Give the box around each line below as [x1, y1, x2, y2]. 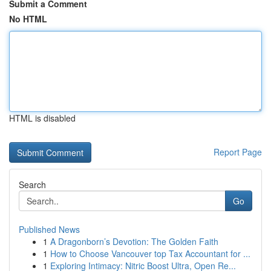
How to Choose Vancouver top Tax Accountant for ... [50, 247, 250, 260]
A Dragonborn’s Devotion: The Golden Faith [50, 235, 218, 247]
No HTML [9, 13, 47, 25]
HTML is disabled [9, 112, 76, 124]
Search [19, 178, 46, 191]
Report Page [214, 146, 262, 158]
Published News [19, 223, 80, 235]
